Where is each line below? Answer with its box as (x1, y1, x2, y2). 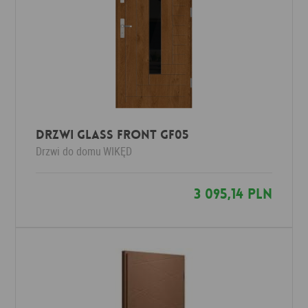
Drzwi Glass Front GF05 (36, 126, 189, 143)
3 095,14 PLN (193, 185, 272, 203)
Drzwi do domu (36, 144, 102, 159)
